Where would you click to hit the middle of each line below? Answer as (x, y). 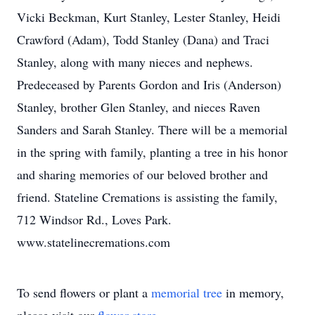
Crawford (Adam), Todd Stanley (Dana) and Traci (143, 39)
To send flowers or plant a (84, 292)
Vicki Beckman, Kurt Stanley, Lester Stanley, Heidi (149, 17)
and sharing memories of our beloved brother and (142, 174)
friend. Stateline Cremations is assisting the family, (147, 197)
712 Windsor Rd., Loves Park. (94, 219)
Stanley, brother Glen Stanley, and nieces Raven (139, 107)
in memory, (253, 292)
